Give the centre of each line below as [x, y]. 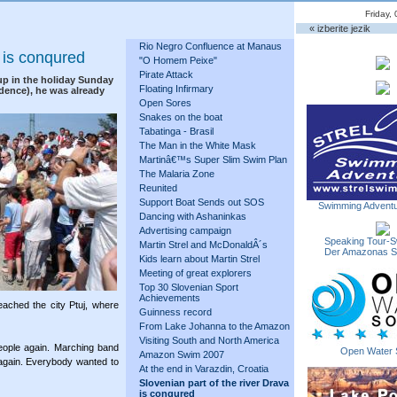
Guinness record [175, 312]
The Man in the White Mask [198, 145]
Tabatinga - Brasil [176, 131]
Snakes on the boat [181, 117]
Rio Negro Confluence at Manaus [210, 46]
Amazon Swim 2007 [182, 354]
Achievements [170, 298]
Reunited [158, 188]
